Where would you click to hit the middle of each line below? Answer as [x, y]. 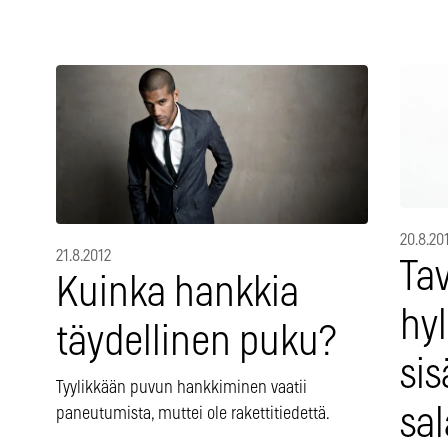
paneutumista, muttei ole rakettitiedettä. [193, 413]
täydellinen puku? [196, 342]
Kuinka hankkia [177, 293]
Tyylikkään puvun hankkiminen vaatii [181, 387]
